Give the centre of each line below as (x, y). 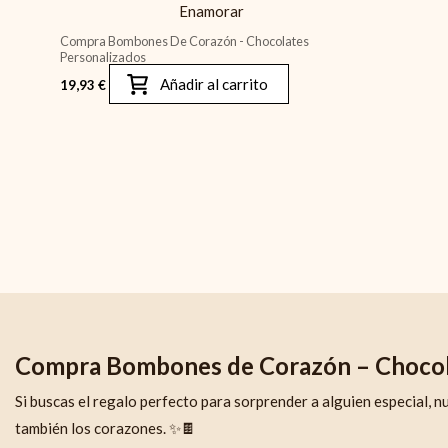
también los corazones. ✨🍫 (105, 428)
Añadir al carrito (214, 84)
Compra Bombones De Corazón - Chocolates (184, 40)
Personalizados (103, 56)
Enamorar (211, 11)
